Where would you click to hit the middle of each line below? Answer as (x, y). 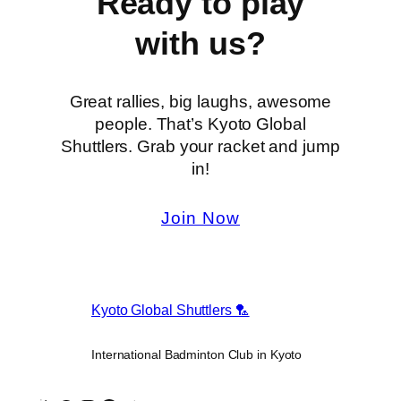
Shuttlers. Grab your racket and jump (200, 146)
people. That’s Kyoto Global (200, 124)
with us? (200, 43)
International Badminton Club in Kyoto (197, 355)
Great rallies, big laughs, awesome (200, 101)
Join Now (200, 218)
